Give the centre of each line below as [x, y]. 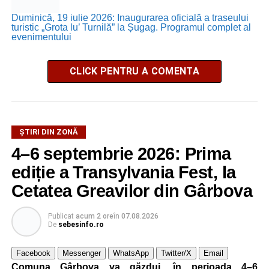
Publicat [61, 216]
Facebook [33, 253]
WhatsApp [131, 253]
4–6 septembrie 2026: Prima [121, 153]
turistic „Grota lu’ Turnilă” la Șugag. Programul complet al [131, 27]
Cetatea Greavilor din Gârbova [131, 191]
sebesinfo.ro [81, 224]
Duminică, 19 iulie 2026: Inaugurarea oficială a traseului [130, 17]
